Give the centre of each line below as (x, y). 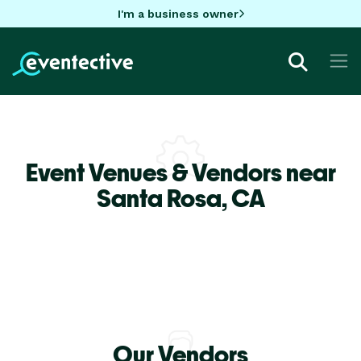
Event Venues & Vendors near (180, 172)
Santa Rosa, (164, 198)
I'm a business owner (178, 13)
